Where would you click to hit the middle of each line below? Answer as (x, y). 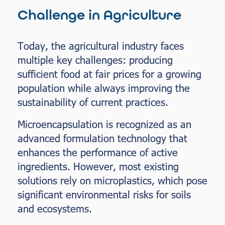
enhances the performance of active (98, 152)
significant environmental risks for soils (104, 194)
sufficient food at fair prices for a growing (109, 74)
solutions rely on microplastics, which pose (113, 180)
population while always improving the (104, 88)
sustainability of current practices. (93, 102)
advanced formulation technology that (102, 138)
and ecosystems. (55, 208)
